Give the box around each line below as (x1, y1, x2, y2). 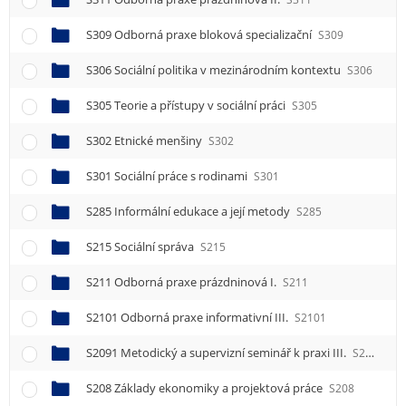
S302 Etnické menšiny (86, 132, 205, 150)
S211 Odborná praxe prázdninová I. (86, 274, 279, 291)
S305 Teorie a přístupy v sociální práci (86, 97, 288, 114)
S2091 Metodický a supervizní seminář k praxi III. (86, 344, 349, 362)
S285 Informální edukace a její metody (86, 203, 293, 220)
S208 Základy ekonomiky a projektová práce (86, 380, 325, 397)
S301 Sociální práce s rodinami (86, 168, 250, 185)
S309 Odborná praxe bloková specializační (86, 26, 314, 43)
